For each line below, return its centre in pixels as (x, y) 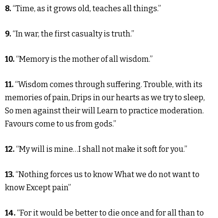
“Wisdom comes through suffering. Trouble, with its (109, 84)
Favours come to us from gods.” (61, 124)
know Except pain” (38, 188)
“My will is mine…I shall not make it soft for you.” (101, 149)
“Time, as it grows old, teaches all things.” (87, 9)
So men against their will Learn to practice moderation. (104, 111)
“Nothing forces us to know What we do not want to (108, 174)
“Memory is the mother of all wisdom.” (84, 59)
